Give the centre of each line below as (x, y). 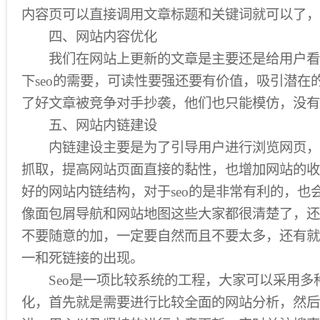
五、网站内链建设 (89, 125)
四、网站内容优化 (89, 37)
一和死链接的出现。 (82, 258)
